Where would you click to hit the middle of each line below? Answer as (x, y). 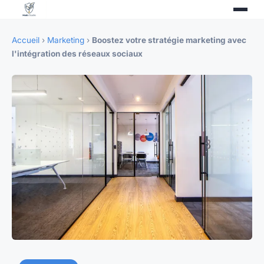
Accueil (26, 40)
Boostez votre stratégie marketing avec (169, 40)
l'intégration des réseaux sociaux (77, 54)
